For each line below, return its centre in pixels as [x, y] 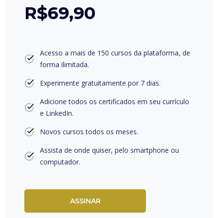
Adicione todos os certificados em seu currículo [115, 101]
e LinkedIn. [57, 113]
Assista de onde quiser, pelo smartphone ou [109, 150]
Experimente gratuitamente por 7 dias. [100, 83]
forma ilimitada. [64, 64]
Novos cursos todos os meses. [89, 132]
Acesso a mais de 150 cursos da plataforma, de [115, 53]
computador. [60, 162]
